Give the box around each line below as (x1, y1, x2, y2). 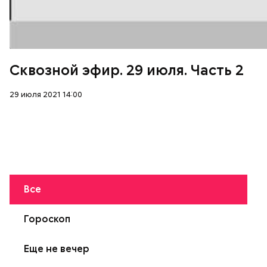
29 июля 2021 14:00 (10, 89, 82, 100)
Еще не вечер (24, 243, 89, 255)
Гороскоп (24, 213, 70, 225)
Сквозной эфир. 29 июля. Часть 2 (10, 61, 244, 79)
